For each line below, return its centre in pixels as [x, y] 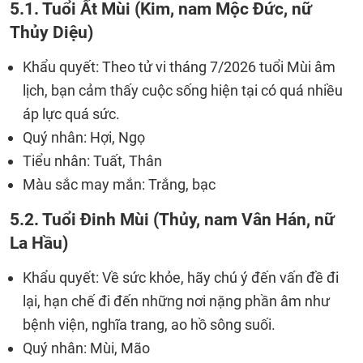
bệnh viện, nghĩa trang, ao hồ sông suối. [149, 325]
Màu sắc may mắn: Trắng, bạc [119, 184]
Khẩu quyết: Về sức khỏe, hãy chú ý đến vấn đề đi [181, 278]
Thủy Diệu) [51, 32]
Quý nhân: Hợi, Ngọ [84, 137]
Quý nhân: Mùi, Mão [86, 348]
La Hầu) [39, 243]
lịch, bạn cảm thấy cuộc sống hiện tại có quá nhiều [183, 90]
